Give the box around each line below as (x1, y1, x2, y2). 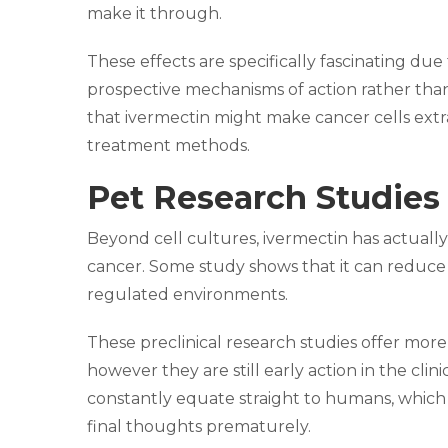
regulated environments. (87, 284, 288, 304)
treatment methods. (87, 135, 250, 155)
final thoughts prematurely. (87, 416, 311, 436)
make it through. (87, 3, 222, 23)
